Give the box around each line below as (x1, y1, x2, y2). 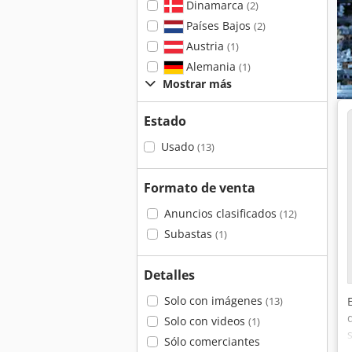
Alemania (182, 59, 239, 74)
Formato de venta (144, 179, 255, 196)
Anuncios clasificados (163, 206, 280, 221)
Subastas (163, 226, 215, 241)
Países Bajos (182, 18, 254, 33)
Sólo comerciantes (163, 334, 260, 349)
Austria (182, 38, 227, 53)
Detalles (144, 266, 195, 284)
